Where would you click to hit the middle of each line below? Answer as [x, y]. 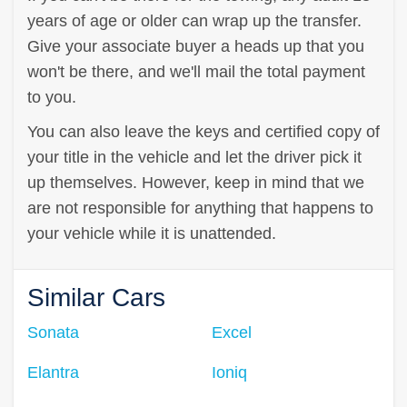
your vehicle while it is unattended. [152, 233]
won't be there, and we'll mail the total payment [196, 71]
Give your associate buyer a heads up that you [196, 46]
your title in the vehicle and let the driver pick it [194, 157]
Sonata [53, 332]
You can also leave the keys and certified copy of [203, 131]
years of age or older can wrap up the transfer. [194, 20]
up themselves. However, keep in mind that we [196, 182]
